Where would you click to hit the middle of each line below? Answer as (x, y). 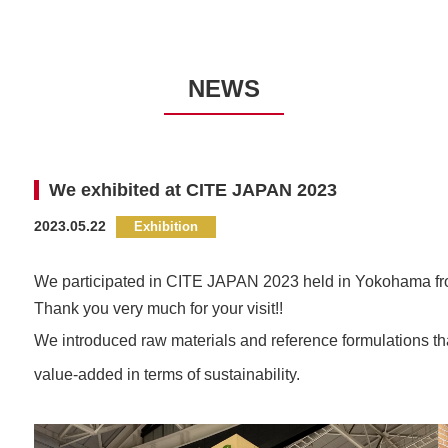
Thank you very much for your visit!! (158, 308)
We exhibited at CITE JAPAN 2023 (193, 189)
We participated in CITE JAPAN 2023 (166, 281)
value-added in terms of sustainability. (167, 374)
